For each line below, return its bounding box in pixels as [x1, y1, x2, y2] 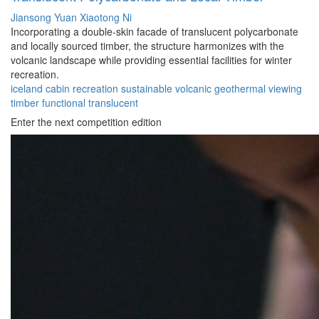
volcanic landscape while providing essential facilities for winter [11, 53, 292, 68]
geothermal [214, 81, 266, 96]
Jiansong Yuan [11, 10, 80, 25]
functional [42, 95, 85, 110]
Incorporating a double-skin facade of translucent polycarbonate [11, 24, 298, 39]
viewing [268, 81, 302, 96]
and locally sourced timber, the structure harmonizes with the [11, 38, 284, 53]
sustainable [121, 81, 172, 96]
